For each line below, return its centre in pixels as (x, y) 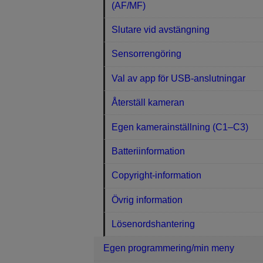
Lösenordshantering (154, 224)
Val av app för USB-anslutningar (179, 78)
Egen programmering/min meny (169, 248)
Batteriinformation (149, 151)
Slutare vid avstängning (161, 30)
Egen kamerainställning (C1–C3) (180, 127)
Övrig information (147, 200)
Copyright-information (157, 176)
